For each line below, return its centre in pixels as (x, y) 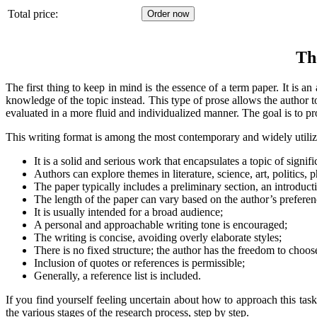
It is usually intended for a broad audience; (128, 212)
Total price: (33, 13)
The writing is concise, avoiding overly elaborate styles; (158, 237)
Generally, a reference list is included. (117, 275)
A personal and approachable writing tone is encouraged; (161, 224)
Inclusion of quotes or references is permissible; (139, 263)
